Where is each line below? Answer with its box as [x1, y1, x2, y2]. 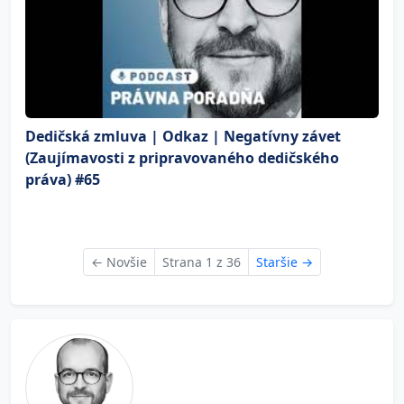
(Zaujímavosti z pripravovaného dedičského [25, 148, 339, 168]
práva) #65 [25, 170, 100, 189]
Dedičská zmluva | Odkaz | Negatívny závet [25, 126, 341, 146]
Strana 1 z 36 [162, 253, 241, 271]
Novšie [103, 253, 147, 271]
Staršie [256, 253, 301, 271]
